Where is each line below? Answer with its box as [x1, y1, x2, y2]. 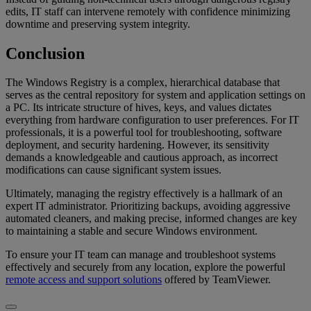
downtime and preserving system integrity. [6, 17, 190, 30]
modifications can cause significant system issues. [6, 164, 221, 176]
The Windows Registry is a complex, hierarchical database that [6, 76, 280, 89]
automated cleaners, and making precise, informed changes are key [6, 212, 297, 225]
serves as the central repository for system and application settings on [6, 89, 305, 101]
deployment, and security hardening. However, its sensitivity [6, 139, 269, 151]
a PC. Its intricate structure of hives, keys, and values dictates [6, 101, 271, 114]
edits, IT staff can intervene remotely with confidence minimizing [6, 5, 290, 17]
